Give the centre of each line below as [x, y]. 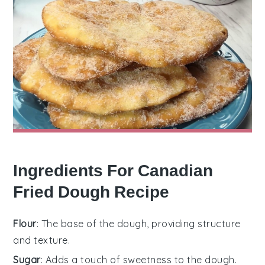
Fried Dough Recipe [91, 192]
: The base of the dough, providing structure [138, 223]
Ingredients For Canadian [113, 170]
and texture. [42, 240]
